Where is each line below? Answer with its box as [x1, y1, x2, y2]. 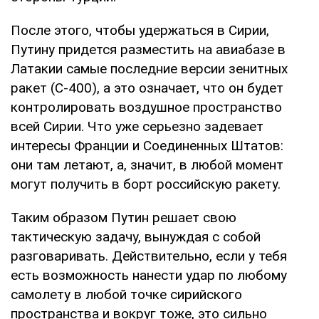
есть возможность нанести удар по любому [11, 266, 287, 283]
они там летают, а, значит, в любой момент [11, 156, 283, 173]
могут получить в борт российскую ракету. [11, 175, 281, 192]
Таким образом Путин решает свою [11, 209, 236, 226]
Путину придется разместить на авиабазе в [11, 41, 286, 58]
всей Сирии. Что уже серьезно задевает [11, 117, 263, 135]
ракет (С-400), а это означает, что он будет [11, 79, 283, 96]
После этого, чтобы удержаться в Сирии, [11, 21, 269, 38]
